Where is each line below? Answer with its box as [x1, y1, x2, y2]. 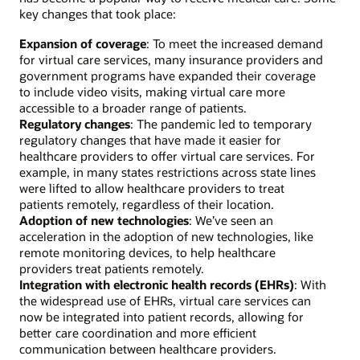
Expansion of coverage [19, 35, 146, 51]
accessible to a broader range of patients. [19, 99, 247, 116]
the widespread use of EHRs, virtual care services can [19, 292, 311, 309]
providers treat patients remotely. [19, 260, 204, 276]
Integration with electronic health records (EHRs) [19, 276, 294, 292]
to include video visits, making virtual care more [19, 83, 285, 100]
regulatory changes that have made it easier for [19, 131, 281, 148]
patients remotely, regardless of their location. [19, 195, 274, 212]
